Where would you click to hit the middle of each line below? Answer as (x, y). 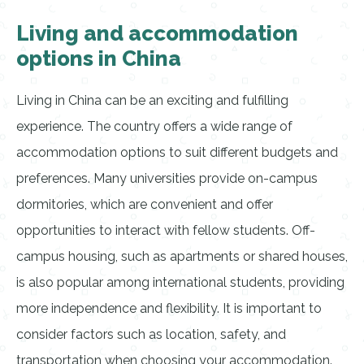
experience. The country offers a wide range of (154, 126)
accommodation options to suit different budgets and (177, 152)
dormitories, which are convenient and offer (145, 204)
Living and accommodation (157, 33)
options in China (99, 58)
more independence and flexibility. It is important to (169, 308)
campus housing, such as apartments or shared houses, (182, 256)
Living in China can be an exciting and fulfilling (152, 100)
